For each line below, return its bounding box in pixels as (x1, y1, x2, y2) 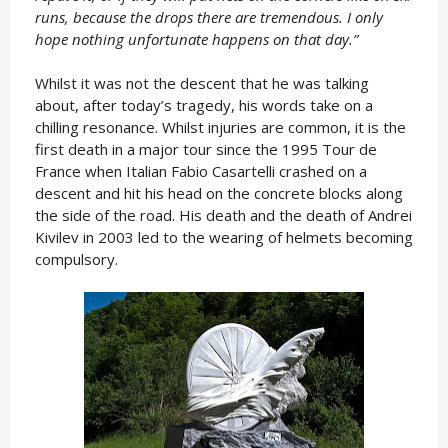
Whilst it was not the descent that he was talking (34, 73, 369, 93)
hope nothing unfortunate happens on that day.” (34, 29, 358, 49)
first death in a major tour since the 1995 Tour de (34, 139, 377, 159)
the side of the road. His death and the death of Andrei (34, 205, 412, 225)
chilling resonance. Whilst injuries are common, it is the (34, 117, 406, 137)
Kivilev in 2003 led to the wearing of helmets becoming (34, 227, 413, 247)
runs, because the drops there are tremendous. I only (34, 7, 383, 27)
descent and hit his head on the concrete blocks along (34, 183, 403, 203)
